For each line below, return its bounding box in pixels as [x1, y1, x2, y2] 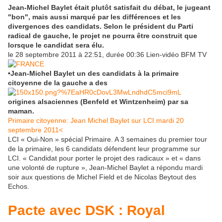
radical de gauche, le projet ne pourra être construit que [8, 31, 197, 40]
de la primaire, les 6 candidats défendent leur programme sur [8, 144, 200, 153]
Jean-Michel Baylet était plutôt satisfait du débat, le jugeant [8, 3, 211, 11]
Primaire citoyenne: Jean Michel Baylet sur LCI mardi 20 [8, 116, 184, 124]
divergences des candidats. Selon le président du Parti [8, 22, 193, 30]
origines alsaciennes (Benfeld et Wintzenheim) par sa [8, 97, 188, 106]
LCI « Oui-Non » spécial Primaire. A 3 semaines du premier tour [8, 135, 207, 143]
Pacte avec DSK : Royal [8, 202, 165, 218]
